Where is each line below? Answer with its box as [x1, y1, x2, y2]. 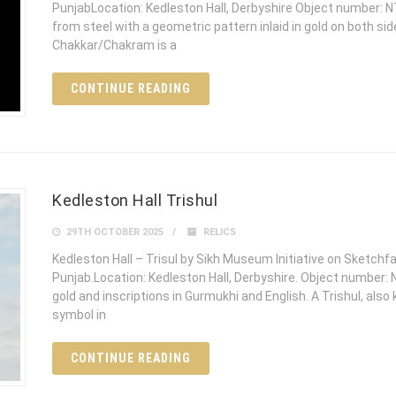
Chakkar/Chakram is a [52, 38, 177, 53]
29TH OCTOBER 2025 [64, 226, 164, 239]
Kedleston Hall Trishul [52, 191, 217, 210]
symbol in [52, 308, 106, 323]
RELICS [203, 226, 236, 239]
